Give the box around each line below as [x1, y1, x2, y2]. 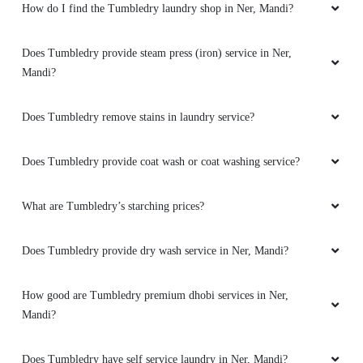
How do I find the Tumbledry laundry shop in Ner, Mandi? [22, 2, 293, 15]
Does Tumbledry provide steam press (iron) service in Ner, [22, 47, 292, 60]
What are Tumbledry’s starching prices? [22, 200, 204, 213]
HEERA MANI [83, 305, 158, 322]
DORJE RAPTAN [83, 129, 177, 145]
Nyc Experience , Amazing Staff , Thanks [34, 166, 285, 183]
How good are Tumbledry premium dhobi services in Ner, [22, 289, 288, 302]
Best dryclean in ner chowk [34, 7, 201, 24]
